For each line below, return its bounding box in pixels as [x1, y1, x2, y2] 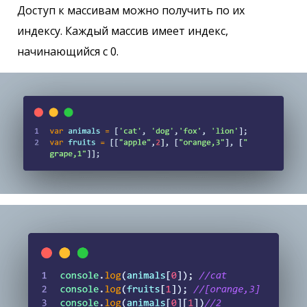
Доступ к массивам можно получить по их [17, 2, 245, 18]
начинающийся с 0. [17, 43, 119, 59]
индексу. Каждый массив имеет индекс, [17, 23, 228, 38]
